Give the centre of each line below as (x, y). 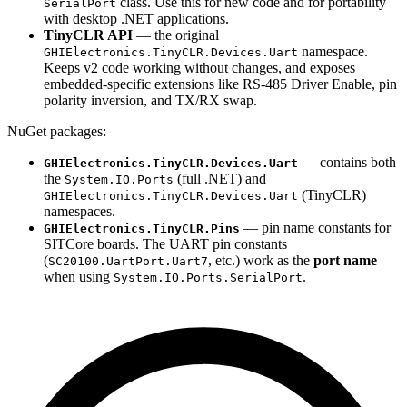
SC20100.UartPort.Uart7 (128, 262)
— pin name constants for (315, 228)
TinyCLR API (88, 35)
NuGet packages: (57, 132)
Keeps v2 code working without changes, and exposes (199, 68)
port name (345, 261)
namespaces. (79, 212)
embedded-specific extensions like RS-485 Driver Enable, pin (220, 84)
